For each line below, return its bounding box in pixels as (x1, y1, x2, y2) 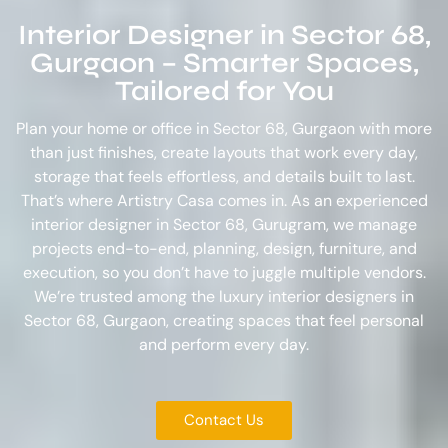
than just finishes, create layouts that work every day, (30, 141, 418, 163)
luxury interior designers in (219, 285, 414, 307)
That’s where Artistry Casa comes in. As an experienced (20, 189, 428, 211)
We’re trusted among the (34, 285, 219, 307)
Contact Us (184, 410, 264, 431)
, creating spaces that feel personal (166, 309, 424, 331)
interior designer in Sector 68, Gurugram (31, 213, 326, 235)
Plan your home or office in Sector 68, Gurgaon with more (16, 117, 432, 139)
